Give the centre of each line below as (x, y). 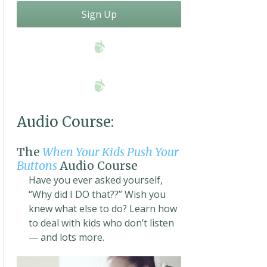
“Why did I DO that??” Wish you (97, 194)
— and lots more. (67, 237)
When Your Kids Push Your (111, 152)
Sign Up (99, 14)
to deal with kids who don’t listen (102, 223)
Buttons (37, 166)
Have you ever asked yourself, (96, 180)
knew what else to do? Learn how (103, 209)
